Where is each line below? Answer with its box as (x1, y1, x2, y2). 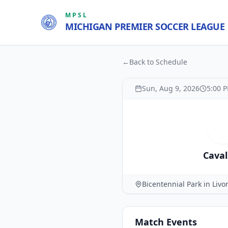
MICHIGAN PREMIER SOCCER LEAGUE (65, 20, 225, 33)
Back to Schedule (129, 57, 187, 67)
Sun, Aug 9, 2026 (142, 83, 199, 93)
